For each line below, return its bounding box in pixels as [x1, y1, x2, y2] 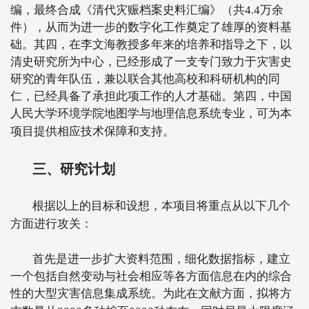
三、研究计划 [32, 161, 115, 177]
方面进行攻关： [10, 217, 92, 230]
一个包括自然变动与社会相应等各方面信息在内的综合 [10, 270, 292, 283]
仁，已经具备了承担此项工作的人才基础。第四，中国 [10, 90, 292, 103]
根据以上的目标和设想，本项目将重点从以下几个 [32, 199, 290, 212]
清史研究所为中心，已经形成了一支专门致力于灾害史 [10, 55, 292, 68]
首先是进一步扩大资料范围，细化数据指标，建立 [32, 252, 290, 266]
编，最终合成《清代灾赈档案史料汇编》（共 [10, 3, 245, 17]
